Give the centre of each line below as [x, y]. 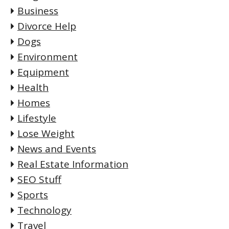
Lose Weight [46, 134]
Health [33, 88]
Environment [48, 57]
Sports [33, 195]
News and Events [57, 149]
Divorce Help [47, 26]
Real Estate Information [73, 164]
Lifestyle [37, 118]
